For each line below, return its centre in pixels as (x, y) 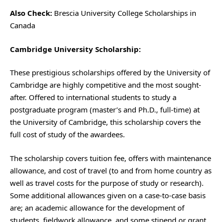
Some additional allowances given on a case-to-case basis (108, 195)
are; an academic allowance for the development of (97, 207)
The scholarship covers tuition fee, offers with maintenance (111, 158)
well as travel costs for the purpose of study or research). (107, 183)
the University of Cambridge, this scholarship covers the (105, 122)
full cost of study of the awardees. (68, 134)
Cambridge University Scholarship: (75, 49)
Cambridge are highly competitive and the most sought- (106, 85)
